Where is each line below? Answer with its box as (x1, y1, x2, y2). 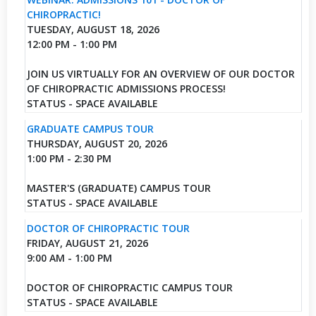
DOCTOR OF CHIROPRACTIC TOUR (26, 221, 190, 235)
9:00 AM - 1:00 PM (26, 250, 112, 265)
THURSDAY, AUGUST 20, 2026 (26, 136, 167, 150)
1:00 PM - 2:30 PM (26, 151, 111, 165)
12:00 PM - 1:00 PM (26, 37, 117, 51)
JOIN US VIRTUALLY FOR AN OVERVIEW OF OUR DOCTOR (26, 66, 295, 80)
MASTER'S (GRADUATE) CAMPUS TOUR (26, 181, 211, 195)
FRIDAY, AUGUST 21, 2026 (26, 236, 148, 250)
